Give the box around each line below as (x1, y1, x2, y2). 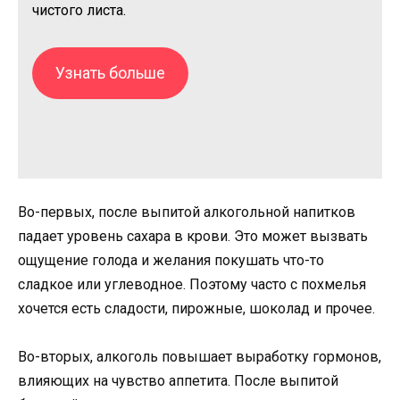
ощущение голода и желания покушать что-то (18, 252, 324, 270)
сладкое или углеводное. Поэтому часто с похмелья (18, 276, 366, 294)
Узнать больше (54, 62, 165, 82)
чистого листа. (32, 2, 126, 20)
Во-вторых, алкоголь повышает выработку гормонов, (18, 348, 381, 366)
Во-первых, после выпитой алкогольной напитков (18, 204, 355, 221)
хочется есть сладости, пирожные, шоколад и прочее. (18, 300, 375, 318)
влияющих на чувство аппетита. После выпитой (18, 372, 338, 390)
